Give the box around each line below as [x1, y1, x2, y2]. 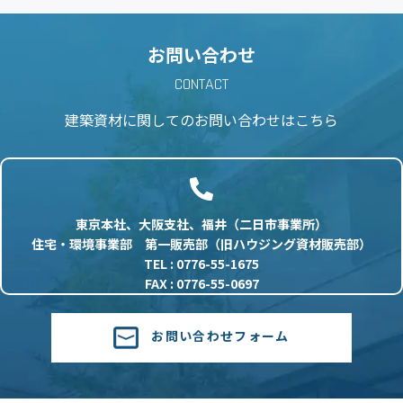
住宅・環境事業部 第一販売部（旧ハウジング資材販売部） [31, 235, 372, 254]
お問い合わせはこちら [194, 109, 338, 131]
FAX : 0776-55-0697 [144, 274, 259, 293]
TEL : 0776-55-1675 [144, 255, 259, 273]
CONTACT [175, 74, 228, 95]
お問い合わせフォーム [151, 327, 290, 345]
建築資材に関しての [65, 109, 194, 131]
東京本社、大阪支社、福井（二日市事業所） [76, 215, 327, 234]
